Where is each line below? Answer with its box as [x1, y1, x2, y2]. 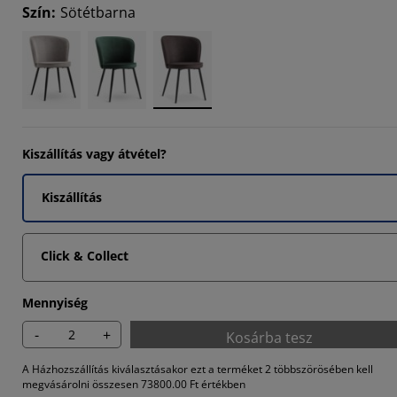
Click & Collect [41, 247, 128, 264]
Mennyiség [22, 294, 88, 311]
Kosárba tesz [226, 328, 313, 347]
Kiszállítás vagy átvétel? [22, 145, 167, 162]
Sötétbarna [60, 3, 136, 22]
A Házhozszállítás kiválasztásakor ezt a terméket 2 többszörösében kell [22, 362, 373, 377]
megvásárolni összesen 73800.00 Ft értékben [22, 377, 245, 392]
